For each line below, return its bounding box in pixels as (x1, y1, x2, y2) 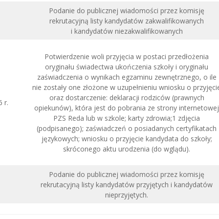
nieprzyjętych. (105, 190, 148, 199)
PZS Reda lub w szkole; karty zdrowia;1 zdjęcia (53, 113, 200, 123)
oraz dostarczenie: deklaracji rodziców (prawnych (49, 93, 204, 102)
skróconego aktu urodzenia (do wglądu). (63, 144, 190, 153)
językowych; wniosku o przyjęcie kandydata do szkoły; (41, 134, 212, 143)
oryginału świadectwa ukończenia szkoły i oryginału (45, 62, 208, 71)
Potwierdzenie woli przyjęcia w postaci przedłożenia (44, 52, 209, 61)
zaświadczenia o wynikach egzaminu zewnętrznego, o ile (37, 72, 217, 82)
